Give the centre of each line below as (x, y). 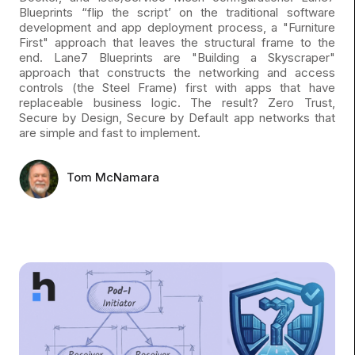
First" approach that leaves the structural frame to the (177, 43)
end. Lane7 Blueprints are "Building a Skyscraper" (177, 58)
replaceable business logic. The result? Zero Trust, (177, 103)
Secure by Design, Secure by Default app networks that (177, 118)
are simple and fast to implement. (110, 133)
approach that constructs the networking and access (177, 73)
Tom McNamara (113, 177)
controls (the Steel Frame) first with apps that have (177, 88)
